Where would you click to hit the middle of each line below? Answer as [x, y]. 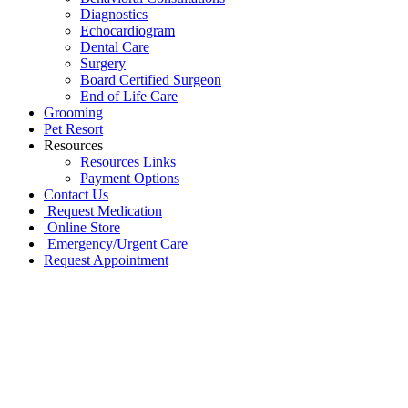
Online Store [84, 227]
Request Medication [105, 210]
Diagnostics [114, 14]
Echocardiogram [127, 30]
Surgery [103, 63]
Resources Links [128, 161]
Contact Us [76, 194]
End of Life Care [129, 96]
